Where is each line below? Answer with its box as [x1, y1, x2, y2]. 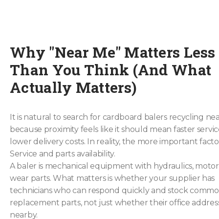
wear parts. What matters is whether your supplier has [10, 174, 215, 183]
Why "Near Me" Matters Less [10, 43, 216, 62]
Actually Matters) [10, 78, 137, 97]
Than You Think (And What [10, 60, 212, 79]
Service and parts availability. [10, 149, 115, 158]
